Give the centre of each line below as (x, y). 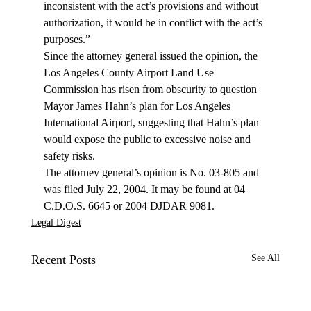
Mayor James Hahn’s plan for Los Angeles (138, 106)
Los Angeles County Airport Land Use (130, 73)
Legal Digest (56, 223)
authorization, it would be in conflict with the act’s (154, 23)
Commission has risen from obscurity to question (151, 90)
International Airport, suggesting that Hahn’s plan (152, 123)
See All (266, 258)
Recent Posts (63, 260)
